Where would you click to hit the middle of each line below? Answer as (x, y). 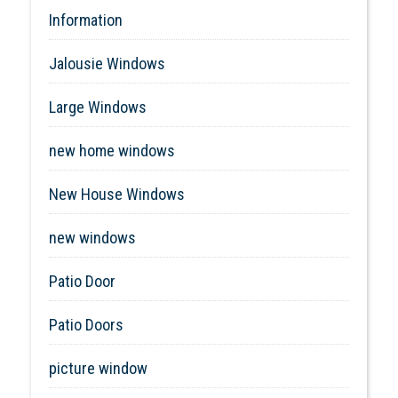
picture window (98, 368)
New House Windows (117, 194)
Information (86, 20)
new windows (92, 237)
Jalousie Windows (107, 63)
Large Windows (98, 107)
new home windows (112, 150)
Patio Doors (86, 324)
